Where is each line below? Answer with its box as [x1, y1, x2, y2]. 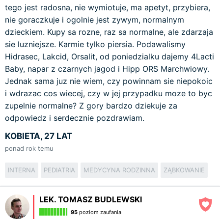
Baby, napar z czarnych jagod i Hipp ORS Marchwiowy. [5, 64, 209, 74]
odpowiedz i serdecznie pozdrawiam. [5, 113, 144, 123]
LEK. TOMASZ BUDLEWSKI [39, 194, 142, 204]
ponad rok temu [5, 144, 54, 152]
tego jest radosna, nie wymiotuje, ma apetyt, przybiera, [5, 2, 210, 12]
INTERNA [8, 166, 35, 174]
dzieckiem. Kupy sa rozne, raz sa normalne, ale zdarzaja [5, 27, 213, 37]
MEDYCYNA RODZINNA [83, 166, 155, 174]
